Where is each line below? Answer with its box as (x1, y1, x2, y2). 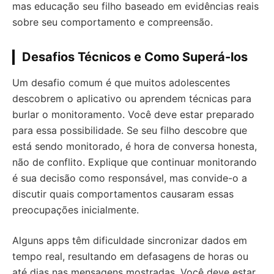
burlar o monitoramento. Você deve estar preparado (12, 108, 254, 120)
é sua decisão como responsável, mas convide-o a (12, 172, 247, 184)
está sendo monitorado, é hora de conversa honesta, (12, 140, 257, 152)
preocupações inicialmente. (12, 204, 139, 216)
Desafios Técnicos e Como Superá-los (22, 50, 248, 64)
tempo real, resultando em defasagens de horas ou (12, 250, 248, 262)
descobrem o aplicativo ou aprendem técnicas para (12, 92, 251, 105)
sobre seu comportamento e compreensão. (12, 16, 213, 28)
